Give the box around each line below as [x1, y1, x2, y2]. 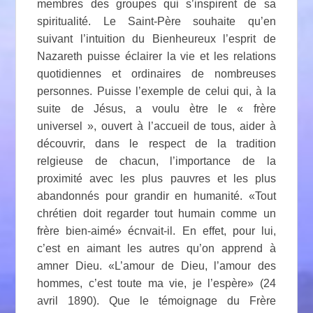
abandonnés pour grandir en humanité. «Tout [37, 189, 276, 202]
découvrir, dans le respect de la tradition [37, 137, 276, 150]
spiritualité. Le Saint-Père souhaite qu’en [37, 15, 276, 27]
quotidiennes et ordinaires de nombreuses [37, 67, 276, 80]
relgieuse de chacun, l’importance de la [37, 154, 276, 167]
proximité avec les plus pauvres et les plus [37, 172, 276, 184]
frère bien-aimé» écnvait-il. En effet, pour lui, [37, 224, 276, 237]
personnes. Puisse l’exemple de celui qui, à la [37, 85, 276, 97]
